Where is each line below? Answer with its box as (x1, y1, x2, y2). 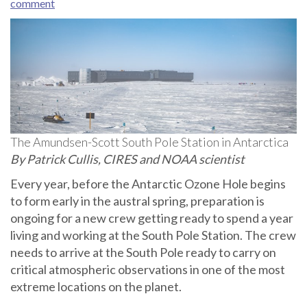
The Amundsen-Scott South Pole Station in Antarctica (10, 134, 288, 150)
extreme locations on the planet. (10, 279, 182, 295)
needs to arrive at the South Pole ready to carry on (10, 245, 276, 260)
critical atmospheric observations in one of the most (10, 262, 285, 278)
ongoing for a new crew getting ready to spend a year (10, 210, 293, 226)
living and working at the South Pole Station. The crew (10, 228, 296, 243)
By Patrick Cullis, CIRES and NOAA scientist (10, 151, 247, 167)
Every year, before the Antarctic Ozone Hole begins (10, 176, 286, 192)
